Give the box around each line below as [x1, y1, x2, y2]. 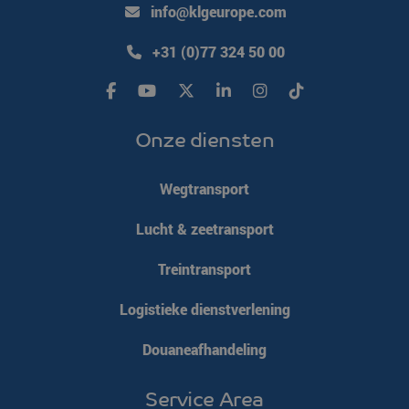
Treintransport [158, 258, 251, 278]
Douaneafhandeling [142, 339, 267, 359]
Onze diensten [134, 127, 275, 152]
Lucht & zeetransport [135, 218, 274, 238]
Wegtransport [160, 178, 249, 198]
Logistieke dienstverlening [119, 299, 290, 319]
